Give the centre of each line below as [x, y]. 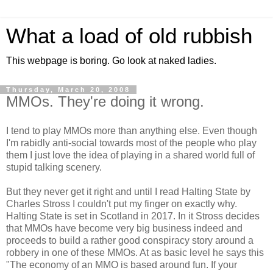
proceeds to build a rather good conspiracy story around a [130, 240]
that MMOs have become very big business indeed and [124, 228]
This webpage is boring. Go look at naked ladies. [111, 61]
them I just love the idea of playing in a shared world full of [130, 155]
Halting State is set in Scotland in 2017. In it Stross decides [133, 216]
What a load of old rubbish [129, 36]
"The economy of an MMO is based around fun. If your [122, 264]
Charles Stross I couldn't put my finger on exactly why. [122, 204]
